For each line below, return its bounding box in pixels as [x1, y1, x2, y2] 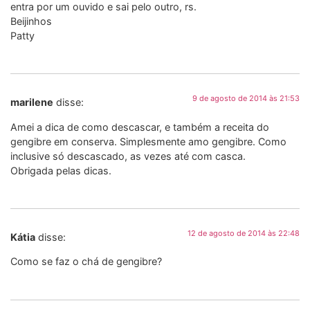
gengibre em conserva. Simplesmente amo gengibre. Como [10, 135, 286, 147]
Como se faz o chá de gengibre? [10, 255, 162, 268]
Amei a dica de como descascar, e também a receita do [10, 120, 269, 133]
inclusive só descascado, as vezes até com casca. [10, 149, 246, 162]
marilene [10, 96, 53, 109]
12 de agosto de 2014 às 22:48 [188, 228, 300, 238]
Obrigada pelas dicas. [10, 164, 111, 176]
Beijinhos [10, 15, 52, 27]
